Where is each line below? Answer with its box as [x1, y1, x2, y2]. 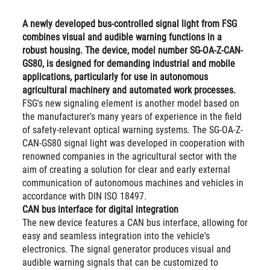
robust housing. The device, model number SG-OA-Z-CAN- [22, 44, 243, 56]
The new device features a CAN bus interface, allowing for [22, 216, 248, 228]
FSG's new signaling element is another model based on [22, 97, 239, 109]
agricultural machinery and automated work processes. [22, 84, 236, 96]
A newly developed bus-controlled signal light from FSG [22, 17, 237, 30]
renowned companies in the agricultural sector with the [22, 150, 237, 162]
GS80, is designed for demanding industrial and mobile [22, 57, 235, 69]
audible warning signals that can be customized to [22, 256, 218, 268]
